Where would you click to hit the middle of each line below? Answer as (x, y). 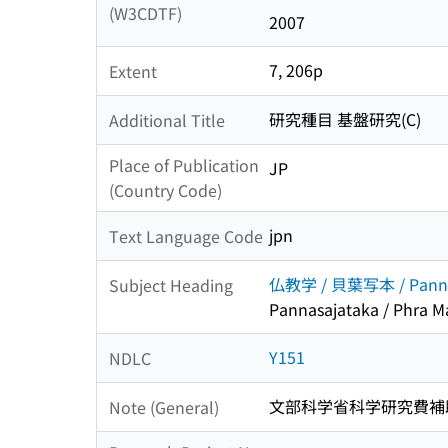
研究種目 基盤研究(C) (345, 119)
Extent (133, 70)
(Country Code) (165, 190)
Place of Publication (184, 165)
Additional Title (167, 119)
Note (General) (164, 406)
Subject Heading (171, 284)
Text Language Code (186, 235)
